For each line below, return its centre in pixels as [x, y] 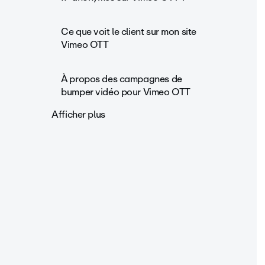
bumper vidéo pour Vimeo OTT [126, 92]
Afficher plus [78, 114]
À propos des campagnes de [122, 79]
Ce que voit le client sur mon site [129, 32]
